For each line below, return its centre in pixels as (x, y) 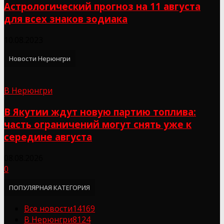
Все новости (48, 208)
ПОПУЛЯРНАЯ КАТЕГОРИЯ (49, 187)
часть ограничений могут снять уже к (98, 124)
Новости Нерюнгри (40, 59)
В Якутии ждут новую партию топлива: (100, 111)
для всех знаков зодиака (66, 19)
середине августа (48, 136)
